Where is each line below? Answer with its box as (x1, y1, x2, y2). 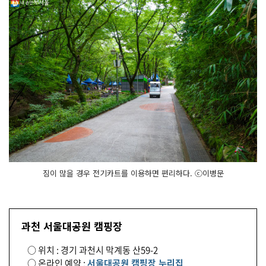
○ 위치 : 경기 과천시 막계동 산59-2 (27, 243, 158, 257)
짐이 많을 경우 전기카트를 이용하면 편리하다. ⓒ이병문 (42, 167, 224, 179)
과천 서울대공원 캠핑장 (21, 218, 122, 234)
